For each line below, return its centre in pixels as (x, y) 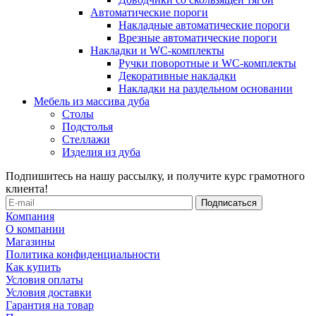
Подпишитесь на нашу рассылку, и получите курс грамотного (155, 176)
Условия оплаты (44, 279)
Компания (30, 216)
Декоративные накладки (177, 75)
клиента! (27, 188)
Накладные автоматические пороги (204, 25)
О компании (35, 229)
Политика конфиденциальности (83, 254)
